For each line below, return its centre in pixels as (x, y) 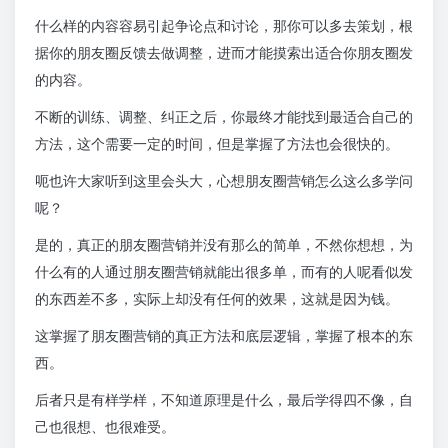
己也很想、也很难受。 (105, 427)
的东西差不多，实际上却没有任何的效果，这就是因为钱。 (217, 299)
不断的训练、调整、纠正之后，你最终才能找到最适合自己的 (224, 117)
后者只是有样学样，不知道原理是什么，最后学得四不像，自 (224, 400)
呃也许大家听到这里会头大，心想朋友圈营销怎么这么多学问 (224, 181)
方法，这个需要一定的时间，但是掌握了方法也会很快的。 (217, 144)
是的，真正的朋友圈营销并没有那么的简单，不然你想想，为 (224, 245)
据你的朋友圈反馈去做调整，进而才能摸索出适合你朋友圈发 (224, 53)
